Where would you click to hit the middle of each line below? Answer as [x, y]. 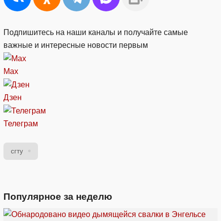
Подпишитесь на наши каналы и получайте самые [96, 33]
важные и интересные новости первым [76, 45]
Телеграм [21, 123]
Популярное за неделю [58, 196]
